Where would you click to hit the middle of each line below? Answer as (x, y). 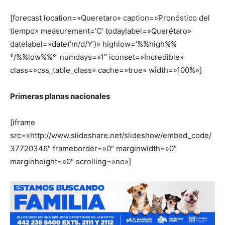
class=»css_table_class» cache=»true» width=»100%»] (106, 70)
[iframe (23, 122)
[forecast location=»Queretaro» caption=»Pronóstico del (110, 18)
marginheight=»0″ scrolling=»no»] (71, 161)
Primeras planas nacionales (60, 96)
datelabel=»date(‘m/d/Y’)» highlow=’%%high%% (93, 44)
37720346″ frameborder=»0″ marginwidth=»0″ (93, 148)
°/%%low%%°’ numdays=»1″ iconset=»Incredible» (97, 57)
